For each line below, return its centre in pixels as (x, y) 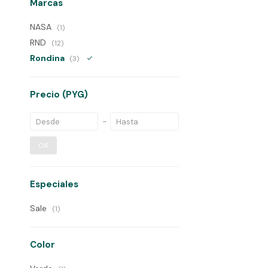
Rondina (48, 58)
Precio (46, 95)
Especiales (54, 184)
